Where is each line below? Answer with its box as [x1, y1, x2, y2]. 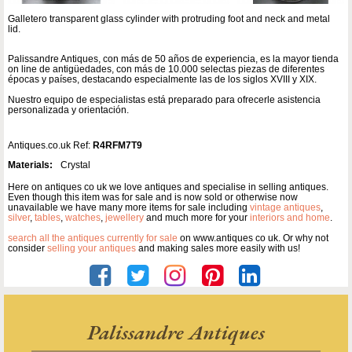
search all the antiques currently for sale [8, 233, 178, 244]
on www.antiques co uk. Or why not [178, 233, 328, 244]
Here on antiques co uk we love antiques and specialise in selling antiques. [8, 181, 328, 193]
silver [8, 212, 30, 224]
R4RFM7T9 [93, 140, 142, 152]
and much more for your [144, 212, 250, 224]
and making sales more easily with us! [136, 243, 300, 255]
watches [65, 212, 101, 224]
